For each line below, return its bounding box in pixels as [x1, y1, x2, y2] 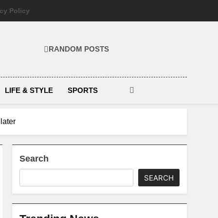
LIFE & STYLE [4, 86, 53, 94]
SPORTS [67, 86, 98, 94]
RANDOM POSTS [49, 44, 109, 53]
